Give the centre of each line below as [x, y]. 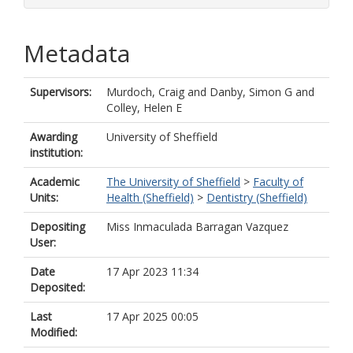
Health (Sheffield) [150, 197]
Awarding [54, 137]
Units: [44, 197]
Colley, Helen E [144, 108]
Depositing [58, 227]
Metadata [77, 53]
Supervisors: [61, 92]
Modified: [54, 332]
